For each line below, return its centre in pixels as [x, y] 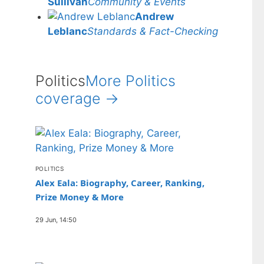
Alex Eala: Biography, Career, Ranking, [120, 182]
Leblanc [67, 31]
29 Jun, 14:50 [56, 220]
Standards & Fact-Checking [153, 31]
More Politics [131, 80]
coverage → [77, 98]
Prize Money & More [80, 197]
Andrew [154, 16]
